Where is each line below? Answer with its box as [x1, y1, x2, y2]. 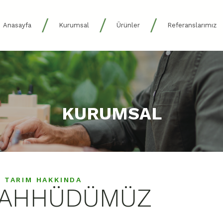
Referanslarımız [167, 21, 217, 29]
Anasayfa [3, 21, 31, 29]
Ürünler [116, 21, 140, 29]
